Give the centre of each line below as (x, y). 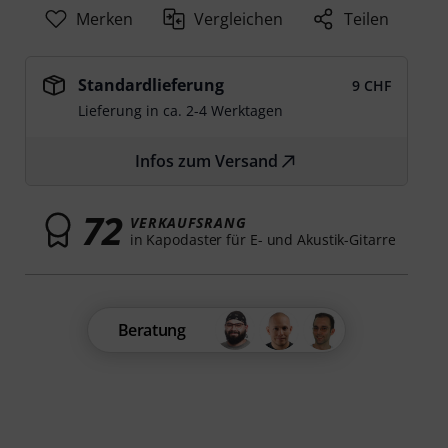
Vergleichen (239, 19)
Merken (104, 19)
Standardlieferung (151, 85)
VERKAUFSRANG (188, 222)
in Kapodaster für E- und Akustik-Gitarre (262, 239)
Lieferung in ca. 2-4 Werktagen (181, 110)
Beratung (151, 330)
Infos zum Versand (207, 161)
